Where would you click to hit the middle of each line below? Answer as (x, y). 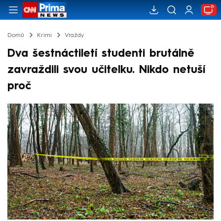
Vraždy (74, 35)
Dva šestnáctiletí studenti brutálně (101, 54)
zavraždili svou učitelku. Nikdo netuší (106, 70)
